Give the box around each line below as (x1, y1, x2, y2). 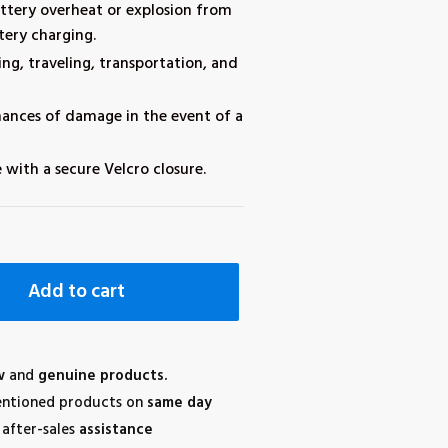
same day (146, 390, 216, 415)
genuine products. (37, 363, 167, 388)
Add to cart (27, 277, 125, 308)
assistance (78, 417, 153, 442)
